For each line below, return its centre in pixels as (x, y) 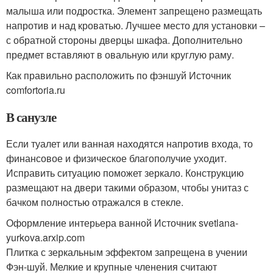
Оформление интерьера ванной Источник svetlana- (122, 223)
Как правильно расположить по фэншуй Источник (119, 75)
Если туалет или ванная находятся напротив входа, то (129, 144)
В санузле (31, 117)
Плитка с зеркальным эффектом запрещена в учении (127, 252)
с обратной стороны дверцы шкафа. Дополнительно (124, 40)
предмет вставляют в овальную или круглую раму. (120, 55)
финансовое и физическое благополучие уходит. (116, 158)
